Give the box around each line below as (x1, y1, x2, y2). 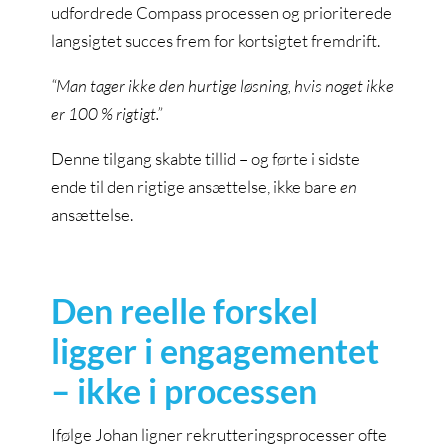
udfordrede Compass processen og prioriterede (51, 2, 393, 23)
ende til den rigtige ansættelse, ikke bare (51, 176, 341, 197)
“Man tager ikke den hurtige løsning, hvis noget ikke (51, 75, 395, 96)
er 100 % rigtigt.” (51, 103, 163, 124)
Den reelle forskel (51, 290, 319, 331)
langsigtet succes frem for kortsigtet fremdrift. (51, 30, 381, 51)
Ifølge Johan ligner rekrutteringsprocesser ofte (51, 424, 388, 445)
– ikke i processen (51, 370, 318, 411)
